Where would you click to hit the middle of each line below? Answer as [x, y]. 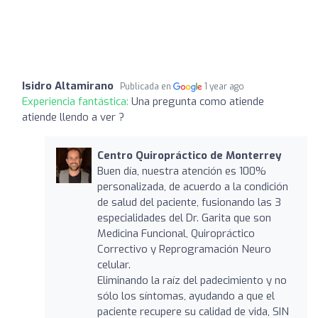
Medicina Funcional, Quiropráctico [176, 233]
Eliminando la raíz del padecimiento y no [192, 280]
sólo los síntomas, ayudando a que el [186, 296]
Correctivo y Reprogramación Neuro [184, 249]
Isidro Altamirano [68, 86]
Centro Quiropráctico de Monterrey [189, 155]
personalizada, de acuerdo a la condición [192, 186]
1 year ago [225, 86]
